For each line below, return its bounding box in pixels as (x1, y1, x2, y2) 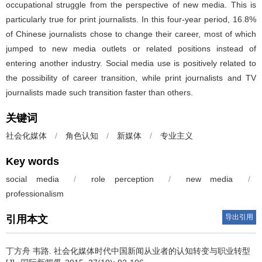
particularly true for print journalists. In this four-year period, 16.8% (6, 14, 256, 24)
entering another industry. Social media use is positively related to (6, 58, 256, 68)
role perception (91, 174, 154, 184)
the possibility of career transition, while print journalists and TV (6, 73, 256, 82)
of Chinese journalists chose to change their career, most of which (6, 29, 256, 39)
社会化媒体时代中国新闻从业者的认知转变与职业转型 (54, 246, 250, 256)
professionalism (6, 188, 64, 198)
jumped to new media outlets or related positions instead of (6, 43, 256, 53)
